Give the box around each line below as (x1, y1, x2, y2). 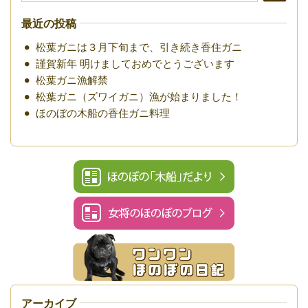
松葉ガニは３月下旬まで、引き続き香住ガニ (36, 41, 243, 53)
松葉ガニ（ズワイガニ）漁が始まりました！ (36, 90, 243, 102)
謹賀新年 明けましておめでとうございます (36, 57, 235, 69)
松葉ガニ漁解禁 (36, 74, 109, 86)
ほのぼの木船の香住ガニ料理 (36, 107, 170, 119)
